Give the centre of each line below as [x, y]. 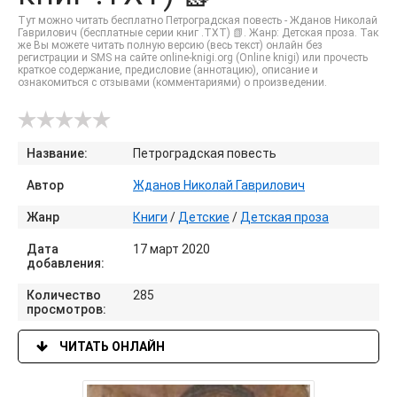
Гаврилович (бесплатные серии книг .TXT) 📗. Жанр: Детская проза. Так [198, 33]
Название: [57, 153]
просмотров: [66, 309]
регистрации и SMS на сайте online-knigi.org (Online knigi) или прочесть [193, 58]
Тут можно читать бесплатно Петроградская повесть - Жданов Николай [198, 20]
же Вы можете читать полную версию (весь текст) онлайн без [170, 45]
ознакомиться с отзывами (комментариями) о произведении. [172, 82]
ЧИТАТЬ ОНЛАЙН [111, 346]
